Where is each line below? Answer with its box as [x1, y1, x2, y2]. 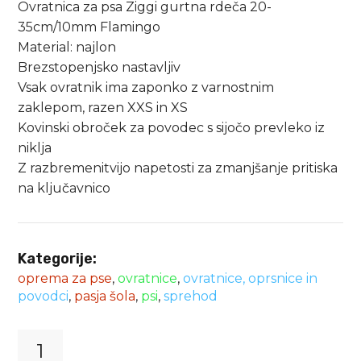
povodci [18, 288, 69, 305]
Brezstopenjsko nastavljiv [18, 60, 181, 76]
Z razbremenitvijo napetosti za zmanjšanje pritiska [18, 160, 338, 176]
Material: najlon [18, 39, 117, 56]
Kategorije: [18, 250, 98, 268]
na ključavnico [18, 180, 111, 197]
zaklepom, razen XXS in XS [18, 100, 189, 116]
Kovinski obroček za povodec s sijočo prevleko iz [18, 120, 326, 136]
